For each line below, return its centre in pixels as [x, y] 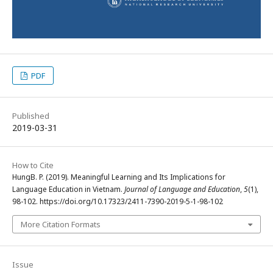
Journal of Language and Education [182, 189]
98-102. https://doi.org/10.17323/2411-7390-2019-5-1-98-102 [118, 201]
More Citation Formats [61, 224]
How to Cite [33, 165]
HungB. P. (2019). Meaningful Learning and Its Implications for [119, 177]
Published [31, 115]
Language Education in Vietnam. [68, 189]
